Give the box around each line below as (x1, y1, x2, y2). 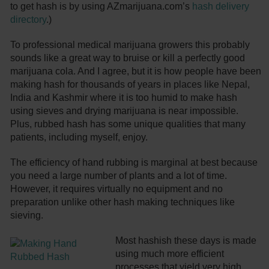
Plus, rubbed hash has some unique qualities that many (10, 119, 246, 130)
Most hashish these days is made (115, 235, 257, 246)
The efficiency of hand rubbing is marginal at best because (10, 157, 258, 168)
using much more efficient (115, 249, 225, 259)
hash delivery (192, 1, 250, 12)
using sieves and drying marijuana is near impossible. (10, 106, 239, 116)
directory (10, 14, 47, 25)
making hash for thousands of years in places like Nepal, (10, 79, 250, 90)
